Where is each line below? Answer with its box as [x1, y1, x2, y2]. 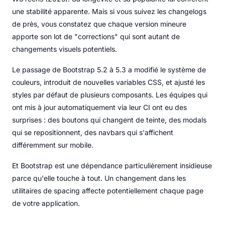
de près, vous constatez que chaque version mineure [12, 19, 186, 28]
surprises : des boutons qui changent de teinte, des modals [12, 115, 206, 124]
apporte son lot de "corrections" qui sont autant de [12, 32, 180, 41]
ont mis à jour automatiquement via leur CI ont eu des [12, 102, 187, 111]
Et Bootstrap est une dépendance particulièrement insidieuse [12, 161, 212, 170]
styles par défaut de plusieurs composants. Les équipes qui [12, 90, 207, 99]
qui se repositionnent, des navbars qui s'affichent [12, 128, 173, 137]
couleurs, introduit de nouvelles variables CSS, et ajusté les [12, 77, 205, 86]
